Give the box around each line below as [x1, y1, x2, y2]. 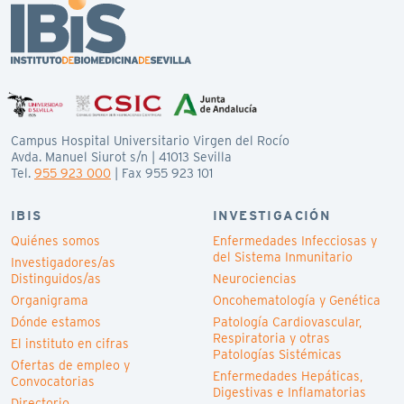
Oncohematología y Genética [213, 293, 381, 308]
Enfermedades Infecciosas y [213, 234, 377, 249]
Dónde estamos [11, 315, 101, 330]
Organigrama [11, 293, 88, 308]
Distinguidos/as [11, 271, 101, 287]
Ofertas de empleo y [11, 358, 130, 373]
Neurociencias [213, 271, 297, 287]
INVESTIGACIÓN [213, 208, 331, 224]
